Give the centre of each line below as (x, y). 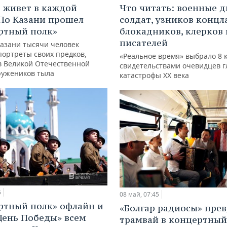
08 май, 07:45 (139, 194)
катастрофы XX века (154, 75)
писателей (144, 43)
